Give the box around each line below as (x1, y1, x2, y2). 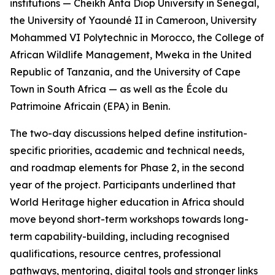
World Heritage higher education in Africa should (10, 196, 244, 208)
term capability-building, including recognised (10, 230, 230, 242)
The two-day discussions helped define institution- (10, 127, 247, 139)
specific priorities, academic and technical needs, (10, 144, 244, 157)
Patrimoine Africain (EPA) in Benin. (10, 100, 170, 112)
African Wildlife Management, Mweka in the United (10, 48, 252, 61)
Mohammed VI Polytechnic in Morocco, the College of (10, 31, 264, 44)
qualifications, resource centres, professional (10, 247, 221, 260)
